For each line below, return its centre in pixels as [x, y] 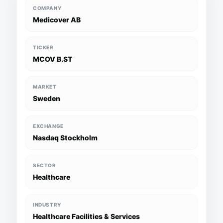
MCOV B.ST [53, 59]
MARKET [45, 87]
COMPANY [47, 8]
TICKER [43, 47]
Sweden [47, 98]
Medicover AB [57, 20]
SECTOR [45, 165]
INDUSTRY [47, 205]
